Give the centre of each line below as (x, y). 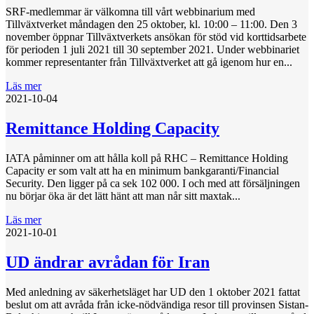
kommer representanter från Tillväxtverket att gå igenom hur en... (149, 62)
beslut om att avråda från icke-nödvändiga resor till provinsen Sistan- (157, 304)
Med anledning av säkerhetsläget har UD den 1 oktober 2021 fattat (153, 292)
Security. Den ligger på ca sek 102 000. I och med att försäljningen (153, 183)
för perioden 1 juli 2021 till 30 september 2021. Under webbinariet (152, 49)
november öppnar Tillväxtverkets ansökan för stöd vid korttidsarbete (156, 36)
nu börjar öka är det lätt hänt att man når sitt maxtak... (123, 196)
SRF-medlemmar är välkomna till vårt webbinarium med (130, 11)
